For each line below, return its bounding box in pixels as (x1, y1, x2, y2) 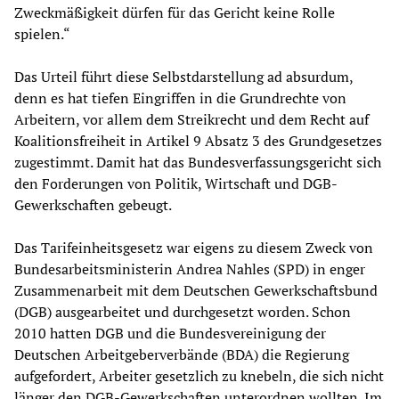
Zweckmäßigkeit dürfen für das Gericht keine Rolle (14, 2, 335, 22)
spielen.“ (14, 23, 70, 44)
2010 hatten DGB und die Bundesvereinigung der (14, 322, 326, 343)
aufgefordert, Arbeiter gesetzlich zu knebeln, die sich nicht (14, 365, 384, 386)
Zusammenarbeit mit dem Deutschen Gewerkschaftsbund (14, 280, 378, 300)
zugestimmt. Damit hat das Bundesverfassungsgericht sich (14, 151, 381, 172)
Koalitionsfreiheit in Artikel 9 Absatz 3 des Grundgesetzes (14, 130, 382, 151)
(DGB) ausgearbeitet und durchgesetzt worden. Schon (14, 301, 351, 322)
